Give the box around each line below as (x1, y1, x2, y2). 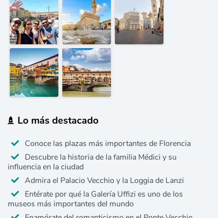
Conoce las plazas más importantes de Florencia (24, 138, 191, 149)
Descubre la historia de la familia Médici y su (24, 152, 177, 163)
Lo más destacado (18, 114, 99, 127)
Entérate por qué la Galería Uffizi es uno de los (24, 189, 183, 200)
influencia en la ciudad (8, 162, 84, 172)
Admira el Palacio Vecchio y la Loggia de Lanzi (24, 175, 184, 186)
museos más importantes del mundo (8, 199, 134, 209)
